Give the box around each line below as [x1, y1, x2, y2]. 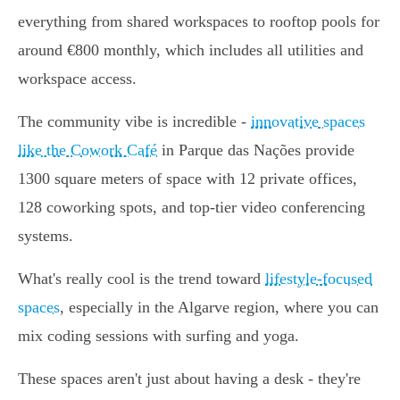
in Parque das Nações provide [157, 141, 354, 160]
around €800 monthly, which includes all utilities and [18, 41, 363, 60]
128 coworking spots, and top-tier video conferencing [18, 198, 365, 217]
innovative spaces [251, 112, 365, 131]
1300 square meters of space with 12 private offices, [18, 170, 357, 188]
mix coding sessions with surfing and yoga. [18, 327, 299, 346]
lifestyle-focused [265, 270, 372, 288]
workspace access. [18, 70, 137, 88]
